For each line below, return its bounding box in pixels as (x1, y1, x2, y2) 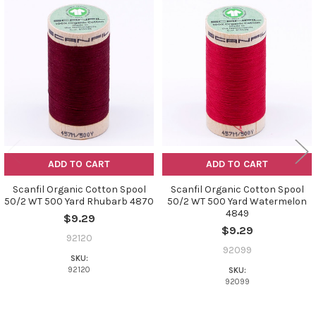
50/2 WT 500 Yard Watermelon (167, 195, 307, 207)
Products (11, 30, 66, 46)
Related (11, 14, 59, 30)
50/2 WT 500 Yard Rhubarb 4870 (4, 195, 154, 207)
